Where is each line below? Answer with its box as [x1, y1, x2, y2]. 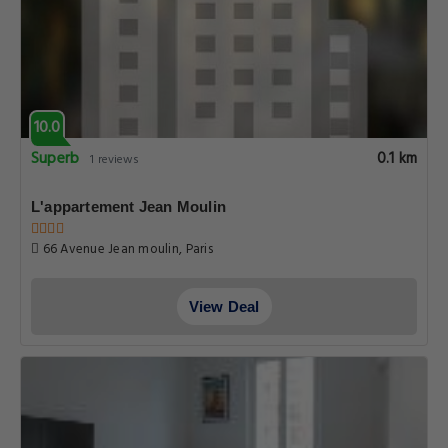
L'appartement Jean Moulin [31, 198, 226, 215]
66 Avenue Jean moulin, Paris [39, 239, 213, 260]
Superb [31, 146, 80, 172]
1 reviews [90, 150, 140, 170]
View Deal [188, 298, 260, 315]
